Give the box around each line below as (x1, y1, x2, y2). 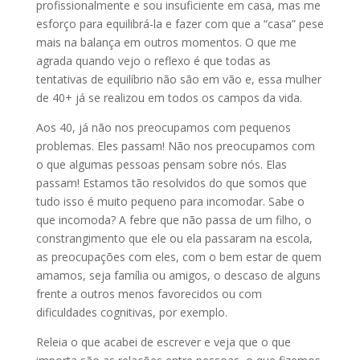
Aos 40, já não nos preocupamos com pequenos (35, 120, 291, 135)
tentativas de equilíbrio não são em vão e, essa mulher (35, 72, 321, 87)
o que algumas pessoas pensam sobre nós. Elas (35, 157, 287, 172)
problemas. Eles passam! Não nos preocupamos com (35, 138, 315, 153)
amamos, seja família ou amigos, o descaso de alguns (35, 268, 321, 283)
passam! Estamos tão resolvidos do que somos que (35, 175, 307, 190)
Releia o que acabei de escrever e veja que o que (35, 334, 291, 350)
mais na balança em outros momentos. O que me (35, 35, 297, 50)
